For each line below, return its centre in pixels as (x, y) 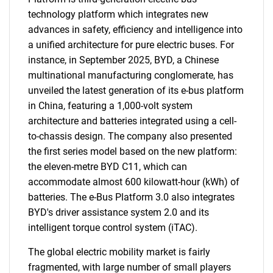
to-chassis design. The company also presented (130, 136)
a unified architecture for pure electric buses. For (131, 45)
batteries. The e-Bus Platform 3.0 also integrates (131, 197)
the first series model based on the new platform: (133, 151)
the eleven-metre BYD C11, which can (108, 167)
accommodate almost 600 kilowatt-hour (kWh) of (134, 182)
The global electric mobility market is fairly (119, 252)
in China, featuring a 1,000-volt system (110, 106)
